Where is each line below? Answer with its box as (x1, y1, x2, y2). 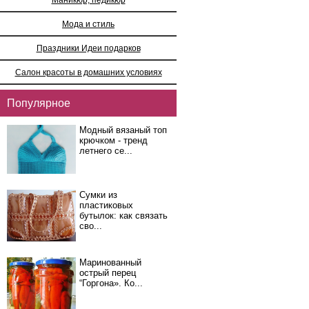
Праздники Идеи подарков (36, 43, 141, 52)
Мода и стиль (62, 19, 114, 28)
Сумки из (79, 190, 117, 200)
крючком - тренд (79, 135, 148, 146)
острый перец (79, 268, 136, 278)
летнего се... (79, 146, 132, 156)
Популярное (7, 97, 70, 109)
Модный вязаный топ (79, 125, 167, 135)
